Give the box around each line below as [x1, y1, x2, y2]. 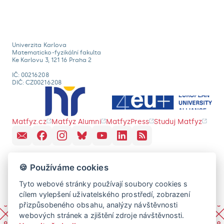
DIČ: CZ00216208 [12, 79, 62, 86]
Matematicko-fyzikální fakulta [12, 49, 101, 56]
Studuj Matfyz [154, 117, 202, 126]
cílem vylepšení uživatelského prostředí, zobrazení [19, 189, 190, 198]
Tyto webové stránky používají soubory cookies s [19, 179, 188, 188]
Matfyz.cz [12, 117, 46, 126]
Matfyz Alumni [51, 117, 101, 126]
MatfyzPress [106, 117, 149, 126]
